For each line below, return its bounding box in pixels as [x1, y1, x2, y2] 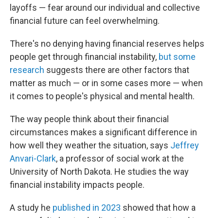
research [10, 65, 44, 75]
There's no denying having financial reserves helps [10, 38, 204, 49]
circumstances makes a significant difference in [10, 127, 197, 137]
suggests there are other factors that [44, 65, 189, 75]
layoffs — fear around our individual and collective [10, 2, 200, 13]
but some [159, 52, 196, 62]
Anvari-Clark [10, 153, 56, 163]
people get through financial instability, [10, 52, 159, 62]
